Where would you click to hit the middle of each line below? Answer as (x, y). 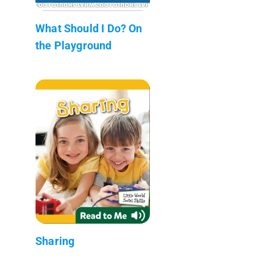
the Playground (74, 45)
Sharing (55, 241)
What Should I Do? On (89, 28)
